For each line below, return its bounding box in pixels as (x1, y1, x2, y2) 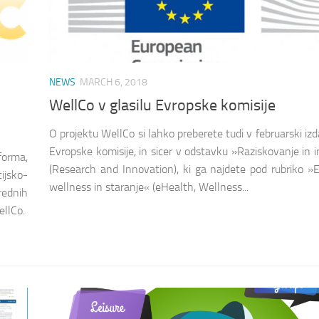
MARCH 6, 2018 (80, 75, 147, 88)
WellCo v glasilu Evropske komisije (49, 96, 276, 115)
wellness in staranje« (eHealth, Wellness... (49, 180, 249, 194)
